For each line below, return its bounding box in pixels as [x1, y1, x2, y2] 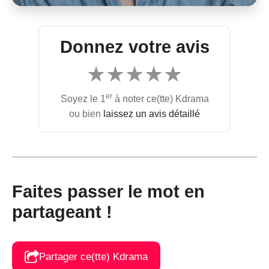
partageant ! [12, 202, 112, 222]
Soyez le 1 [60, 93, 106, 104]
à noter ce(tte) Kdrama [112, 93, 209, 104]
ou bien [69, 108, 103, 119]
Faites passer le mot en [12, 181, 205, 201]
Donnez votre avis [59, 37, 210, 56]
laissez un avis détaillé [103, 108, 200, 119]
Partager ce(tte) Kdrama [39, 250, 148, 262]
